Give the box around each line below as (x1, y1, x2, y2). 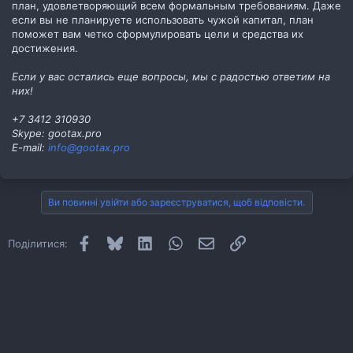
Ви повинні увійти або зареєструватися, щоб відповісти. (47, 195, 305, 208)
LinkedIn (152, 235, 194, 248)
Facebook (91, 235, 139, 248)
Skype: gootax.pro (12, 126, 102, 139)
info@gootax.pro (48, 140, 130, 154)
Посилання (245, 235, 301, 248)
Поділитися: (8, 236, 68, 250)
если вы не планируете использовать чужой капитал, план (12, 13, 314, 26)
